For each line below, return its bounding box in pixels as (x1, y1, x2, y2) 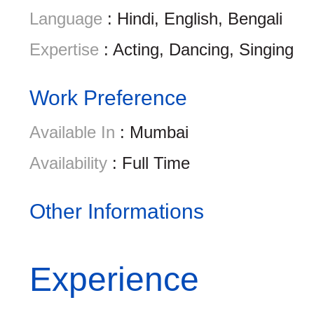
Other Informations (29, 200, 204, 223)
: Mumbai (115, 123, 189, 142)
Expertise (29, 40, 99, 59)
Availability (29, 153, 107, 172)
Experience (29, 261, 199, 298)
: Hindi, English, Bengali (102, 9, 282, 28)
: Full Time (107, 153, 190, 172)
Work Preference (29, 86, 187, 109)
